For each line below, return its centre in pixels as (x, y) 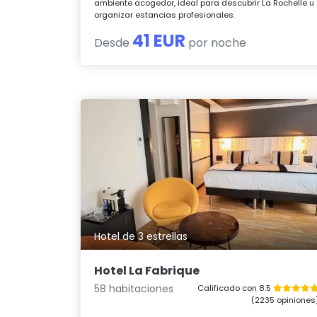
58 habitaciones (134, 288)
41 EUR (159, 40)
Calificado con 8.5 (235, 288)
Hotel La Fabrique (147, 270)
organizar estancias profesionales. (165, 15)
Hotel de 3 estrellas (141, 237)
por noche (216, 42)
